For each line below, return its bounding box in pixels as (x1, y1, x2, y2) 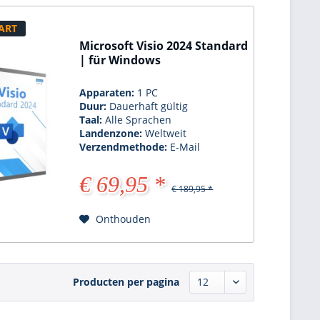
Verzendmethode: (79, 140, 171, 154)
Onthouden (96, 212, 151, 226)
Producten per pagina (73, 275, 179, 289)
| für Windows (79, 52, 161, 69)
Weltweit (145, 126, 187, 141)
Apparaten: (79, 86, 138, 100)
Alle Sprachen (105, 113, 172, 127)
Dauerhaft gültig (109, 99, 189, 114)
